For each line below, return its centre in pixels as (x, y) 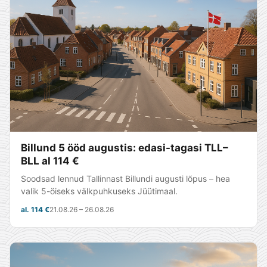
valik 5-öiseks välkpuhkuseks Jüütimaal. (99, 191)
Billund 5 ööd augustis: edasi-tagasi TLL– (125, 148)
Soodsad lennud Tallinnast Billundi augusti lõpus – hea (125, 178)
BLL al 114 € (50, 161)
